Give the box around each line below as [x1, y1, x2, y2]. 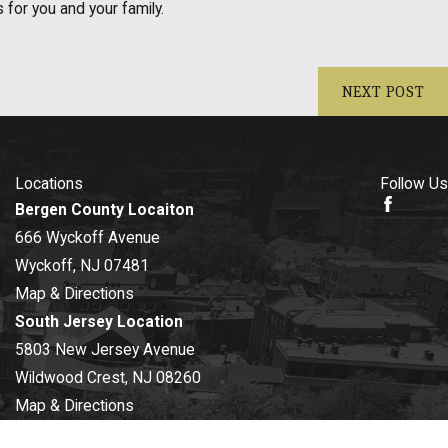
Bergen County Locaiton [15, 201, 194, 220]
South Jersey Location [15, 313, 183, 332]
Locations [15, 175, 83, 194]
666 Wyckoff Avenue [15, 229, 160, 248]
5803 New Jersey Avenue [15, 341, 195, 360]
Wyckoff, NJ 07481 [15, 257, 149, 276]
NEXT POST [341, 82, 425, 101]
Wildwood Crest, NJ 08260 [15, 369, 201, 388]
